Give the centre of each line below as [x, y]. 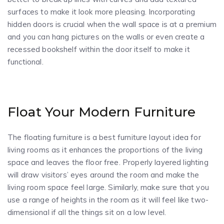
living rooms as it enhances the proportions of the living [105, 149]
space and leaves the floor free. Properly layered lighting [108, 162]
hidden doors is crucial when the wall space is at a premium [112, 24]
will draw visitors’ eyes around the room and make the [103, 174]
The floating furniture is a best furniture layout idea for [104, 137]
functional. [25, 61]
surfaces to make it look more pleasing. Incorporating [101, 11]
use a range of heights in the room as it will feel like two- [108, 199]
